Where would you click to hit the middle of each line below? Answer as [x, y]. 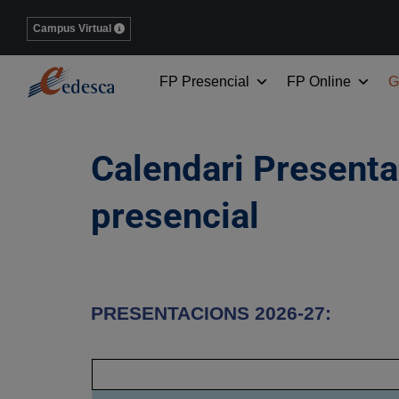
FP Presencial [204, 81]
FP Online [319, 81]
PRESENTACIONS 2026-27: [211, 313]
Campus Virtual [72, 28]
